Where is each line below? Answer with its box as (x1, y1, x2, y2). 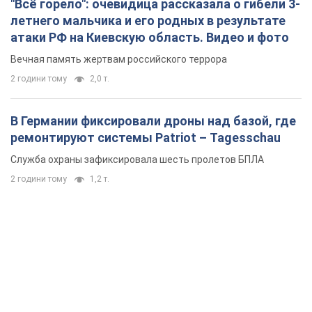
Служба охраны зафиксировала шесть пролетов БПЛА (10, 154, 264, 166)
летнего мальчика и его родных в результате (10, 13, 286, 29)
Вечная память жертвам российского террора (10, 54, 227, 65)
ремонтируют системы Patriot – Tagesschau (10, 130, 281, 146)
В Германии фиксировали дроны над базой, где (10, 114, 296, 129)
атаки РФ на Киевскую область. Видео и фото (10, 30, 289, 45)
